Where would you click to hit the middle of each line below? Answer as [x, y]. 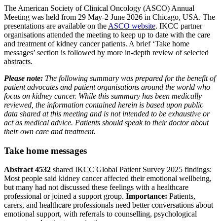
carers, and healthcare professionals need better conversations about [109, 205]
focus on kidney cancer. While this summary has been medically [103, 96]
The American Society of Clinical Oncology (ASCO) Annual [99, 8]
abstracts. [18, 61]
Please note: [23, 78]
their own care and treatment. [50, 131]
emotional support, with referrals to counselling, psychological [100, 214]
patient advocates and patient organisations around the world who [107, 87]
